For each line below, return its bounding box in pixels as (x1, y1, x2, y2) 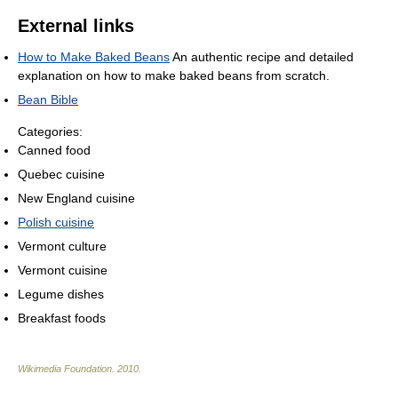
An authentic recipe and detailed (170, 50, 354, 65)
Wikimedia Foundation (18, 363, 112, 375)
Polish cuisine (18, 215, 94, 230)
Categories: (18, 124, 83, 139)
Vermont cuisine (18, 263, 107, 278)
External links (18, 16, 134, 36)
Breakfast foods (18, 311, 106, 326)
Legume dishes (18, 287, 104, 302)
